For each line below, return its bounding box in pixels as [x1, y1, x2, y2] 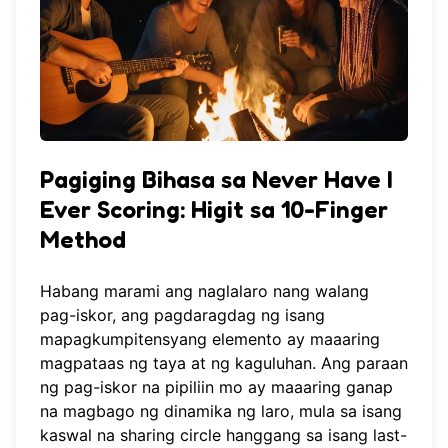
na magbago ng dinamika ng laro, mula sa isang [40, 400, 402, 421]
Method [40, 225, 126, 255]
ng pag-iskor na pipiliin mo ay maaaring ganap [40, 376, 393, 397]
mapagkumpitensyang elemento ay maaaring [40, 328, 380, 349]
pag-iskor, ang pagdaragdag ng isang [40, 304, 325, 325]
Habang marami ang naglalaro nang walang [40, 280, 369, 301]
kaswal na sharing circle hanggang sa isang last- [40, 424, 407, 445]
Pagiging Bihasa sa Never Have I [40, 165, 393, 195]
